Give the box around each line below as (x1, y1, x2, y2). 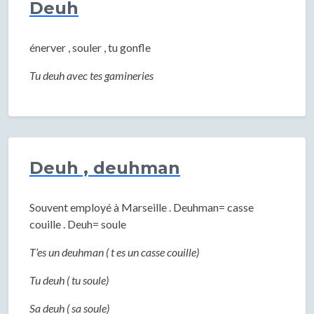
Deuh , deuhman (29, 158, 180, 178)
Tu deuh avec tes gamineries (29, 69, 153, 82)
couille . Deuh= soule (29, 217, 126, 231)
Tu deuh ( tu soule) (29, 273, 109, 287)
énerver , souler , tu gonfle (29, 41, 151, 54)
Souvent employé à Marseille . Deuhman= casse (29, 200, 254, 214)
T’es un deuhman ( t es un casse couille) (29, 245, 199, 259)
